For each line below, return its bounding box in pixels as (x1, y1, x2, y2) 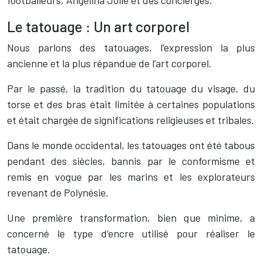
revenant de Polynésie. (7, 186, 109, 199)
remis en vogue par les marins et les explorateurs (7, 170, 255, 183)
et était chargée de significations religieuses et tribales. (7, 113, 254, 126)
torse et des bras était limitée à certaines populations (7, 98, 255, 111)
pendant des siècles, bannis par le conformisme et (7, 154, 255, 167)
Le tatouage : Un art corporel (7, 18, 189, 35)
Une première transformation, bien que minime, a (7, 211, 255, 224)
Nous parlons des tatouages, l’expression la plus (7, 41, 255, 54)
